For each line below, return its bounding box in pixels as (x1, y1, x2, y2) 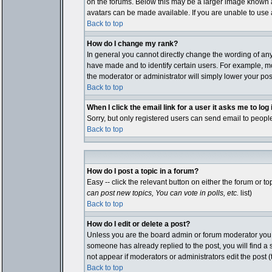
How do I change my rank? (86, 39, 178, 48)
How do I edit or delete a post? (86, 220, 190, 228)
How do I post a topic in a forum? (86, 167, 199, 175)
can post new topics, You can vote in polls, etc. (86, 189, 239, 197)
